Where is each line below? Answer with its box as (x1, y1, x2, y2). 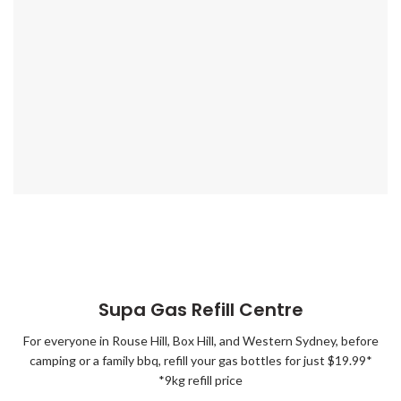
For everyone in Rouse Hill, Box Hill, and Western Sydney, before (22, 333, 379, 348)
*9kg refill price (158, 372, 243, 388)
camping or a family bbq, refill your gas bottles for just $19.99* (29, 353, 372, 368)
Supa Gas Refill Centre (98, 297, 303, 322)
